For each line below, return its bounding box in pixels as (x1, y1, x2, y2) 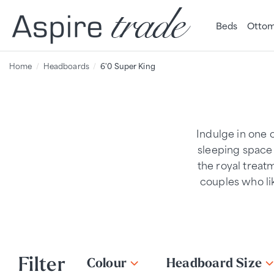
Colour (86, 254, 127, 272)
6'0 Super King (100, 59, 155, 72)
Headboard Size (166, 254, 262, 272)
